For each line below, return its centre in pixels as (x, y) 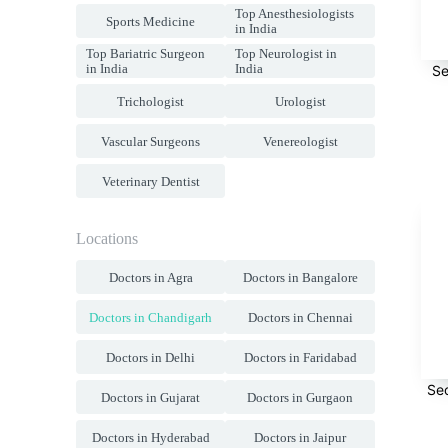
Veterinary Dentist (150, 181)
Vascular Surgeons (151, 141)
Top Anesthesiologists (295, 13)
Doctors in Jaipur (300, 437)
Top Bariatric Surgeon (145, 53)
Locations (107, 238)
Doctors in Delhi (151, 357)
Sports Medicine (151, 21)
